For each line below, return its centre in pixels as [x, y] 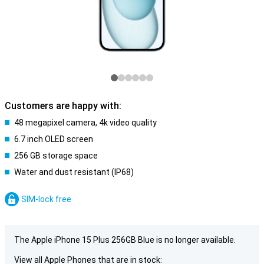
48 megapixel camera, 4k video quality [85, 123]
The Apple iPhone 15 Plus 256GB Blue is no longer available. [125, 240]
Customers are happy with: [63, 106]
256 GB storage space [56, 156]
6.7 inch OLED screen [54, 139]
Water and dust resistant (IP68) [74, 172]
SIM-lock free [46, 199]
